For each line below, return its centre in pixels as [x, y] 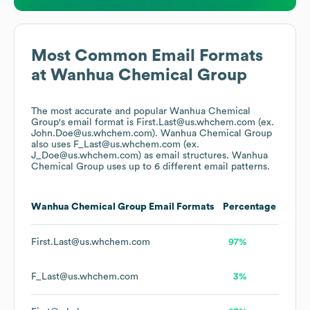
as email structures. [186, 156]
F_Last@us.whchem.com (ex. [136, 145]
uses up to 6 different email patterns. [187, 167]
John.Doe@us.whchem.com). [96, 134]
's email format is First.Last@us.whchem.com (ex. [166, 123]
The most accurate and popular [100, 112]
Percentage [249, 207]
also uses [52, 145]
